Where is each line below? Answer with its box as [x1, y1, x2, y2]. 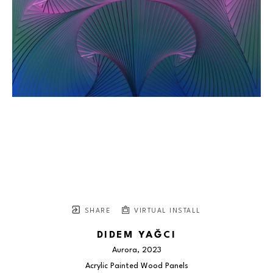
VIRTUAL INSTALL [131, 208, 201, 215]
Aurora [112, 246, 137, 255]
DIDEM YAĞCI [96, 230, 177, 241]
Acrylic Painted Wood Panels [85, 262, 188, 271]
